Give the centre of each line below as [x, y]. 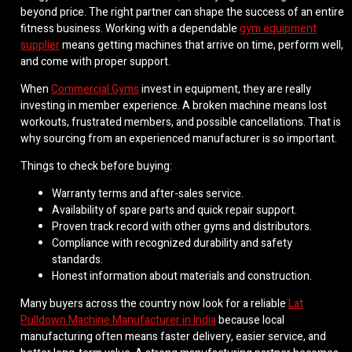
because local [250, 321]
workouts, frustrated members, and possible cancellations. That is [181, 123]
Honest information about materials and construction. [182, 277]
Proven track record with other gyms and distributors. [182, 227]
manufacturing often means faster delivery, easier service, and [173, 337]
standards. [77, 260]
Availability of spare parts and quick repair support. [174, 211]
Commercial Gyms [95, 90]
